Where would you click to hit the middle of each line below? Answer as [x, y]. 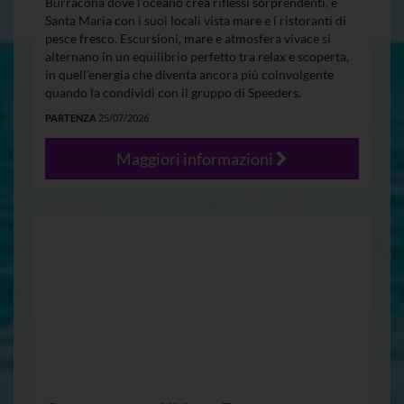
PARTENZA [71, 117]
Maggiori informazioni [196, 158]
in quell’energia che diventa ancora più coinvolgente [189, 74]
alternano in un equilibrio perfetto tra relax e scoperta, [197, 56]
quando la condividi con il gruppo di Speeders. [174, 92]
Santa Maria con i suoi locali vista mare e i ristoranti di [196, 20]
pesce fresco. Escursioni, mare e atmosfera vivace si [188, 38]
